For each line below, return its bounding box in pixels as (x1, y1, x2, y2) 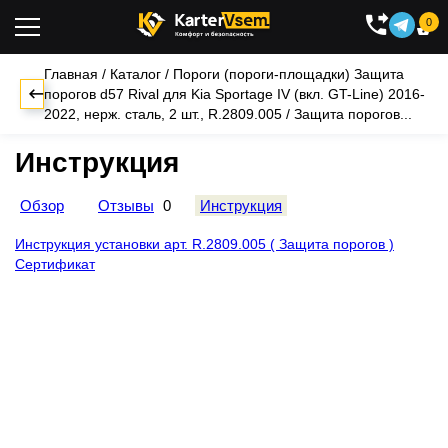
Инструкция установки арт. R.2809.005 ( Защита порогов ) (15, 235, 394, 252)
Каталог (110, 66, 161, 82)
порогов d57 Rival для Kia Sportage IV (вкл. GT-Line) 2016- (44, 86, 425, 102)
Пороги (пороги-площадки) (173, 66, 350, 82)
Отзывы (98, 196, 154, 214)
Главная (44, 66, 98, 82)
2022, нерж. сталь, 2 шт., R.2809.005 (44, 106, 282, 122)
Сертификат (15, 255, 95, 272)
